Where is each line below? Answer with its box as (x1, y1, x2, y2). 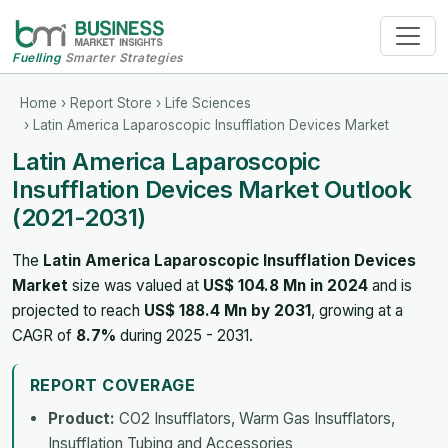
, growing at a (311, 300, 403, 320)
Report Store (70, 94, 152, 111)
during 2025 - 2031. (116, 325, 253, 345)
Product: (48, 408, 115, 428)
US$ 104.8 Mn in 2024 (203, 275, 368, 295)
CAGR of (12, 325, 76, 345)
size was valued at (68, 275, 203, 295)
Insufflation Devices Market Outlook (12, 174, 412, 204)
